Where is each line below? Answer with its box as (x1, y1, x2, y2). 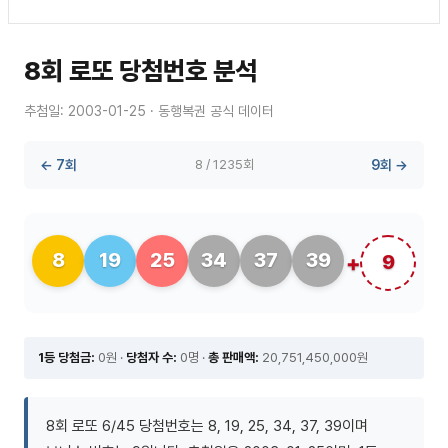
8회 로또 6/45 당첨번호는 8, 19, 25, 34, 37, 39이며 (46, 416, 368, 435)
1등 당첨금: (38, 349, 95, 365)
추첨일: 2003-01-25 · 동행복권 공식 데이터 (24, 102, 274, 119)
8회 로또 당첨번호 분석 (24, 54, 257, 86)
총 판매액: (208, 349, 259, 365)
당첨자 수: (126, 349, 177, 365)
